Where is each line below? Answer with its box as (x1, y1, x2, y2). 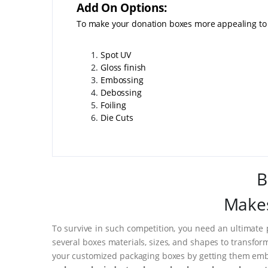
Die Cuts (100, 111, 133, 123)
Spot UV (100, 48, 131, 60)
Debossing (100, 86, 142, 98)
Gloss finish (100, 61, 149, 73)
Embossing (100, 74, 144, 86)
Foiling (100, 99, 126, 111)
